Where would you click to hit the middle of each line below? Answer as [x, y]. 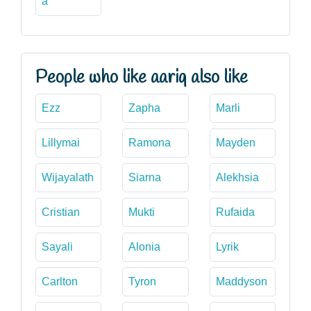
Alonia [145, 246]
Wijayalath [68, 177]
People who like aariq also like [142, 77]
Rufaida [235, 212]
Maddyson [241, 281]
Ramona [150, 142]
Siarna [145, 177]
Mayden [235, 142]
